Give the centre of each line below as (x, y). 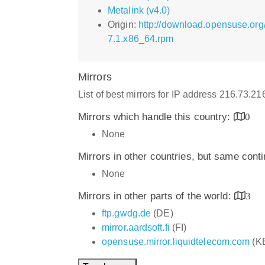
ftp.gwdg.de (127, 213)
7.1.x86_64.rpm (141, 38)
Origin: (123, 24)
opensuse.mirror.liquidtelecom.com (176, 241)
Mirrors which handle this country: (156, 117)
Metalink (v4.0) (139, 10)
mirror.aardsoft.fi (136, 227)
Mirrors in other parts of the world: (156, 196)
